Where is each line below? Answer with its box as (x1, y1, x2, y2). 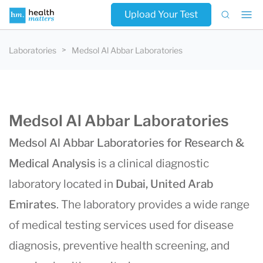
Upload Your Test (124, 9, 198, 20)
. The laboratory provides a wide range (56, 198, 249, 211)
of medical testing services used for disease (9, 218, 234, 232)
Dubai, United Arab (116, 177, 213, 191)
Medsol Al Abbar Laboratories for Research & (9, 136, 244, 150)
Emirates (9, 198, 56, 211)
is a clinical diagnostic (96, 157, 209, 170)
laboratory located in (9, 177, 116, 191)
